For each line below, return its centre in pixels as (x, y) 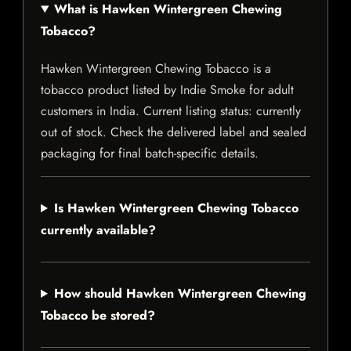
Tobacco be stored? (98, 316)
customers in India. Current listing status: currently (171, 111)
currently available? (98, 230)
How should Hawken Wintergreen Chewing (180, 294)
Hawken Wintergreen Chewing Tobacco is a (156, 69)
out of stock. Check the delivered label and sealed (174, 132)
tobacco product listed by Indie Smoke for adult (167, 90)
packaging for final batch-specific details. (150, 154)
